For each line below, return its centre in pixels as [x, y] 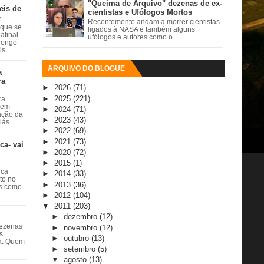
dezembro [81, 217]
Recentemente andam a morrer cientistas [154, 22]
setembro [80, 249]
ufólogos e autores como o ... [134, 37]
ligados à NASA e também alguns [141, 30]
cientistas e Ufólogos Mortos [140, 12]
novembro [81, 227]
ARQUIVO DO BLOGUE [86, 69]
